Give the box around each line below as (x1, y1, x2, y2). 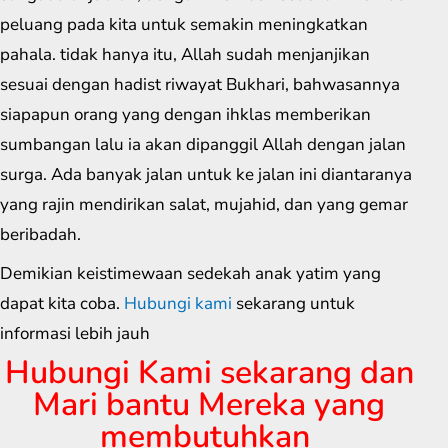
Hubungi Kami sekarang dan (4, 351, 414, 395)
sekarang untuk (232, 291, 355, 315)
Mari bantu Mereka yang (33, 383, 385, 427)
